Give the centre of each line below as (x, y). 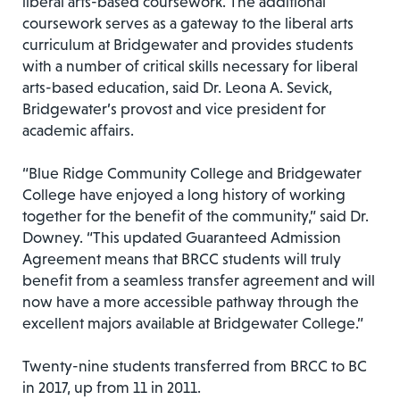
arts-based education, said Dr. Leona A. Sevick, (177, 87)
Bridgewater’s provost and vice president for (174, 108)
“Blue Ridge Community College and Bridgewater (192, 173)
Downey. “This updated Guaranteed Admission (182, 237)
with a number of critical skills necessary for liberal (190, 66)
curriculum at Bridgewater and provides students (188, 44)
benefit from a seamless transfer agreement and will (199, 280)
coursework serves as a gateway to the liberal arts (188, 23)
